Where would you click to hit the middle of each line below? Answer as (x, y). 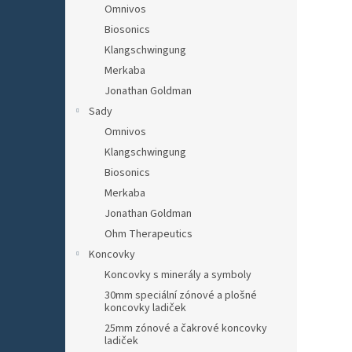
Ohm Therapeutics (148, 234)
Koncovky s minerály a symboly (178, 275)
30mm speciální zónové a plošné (181, 295)
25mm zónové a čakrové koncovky (186, 328)
